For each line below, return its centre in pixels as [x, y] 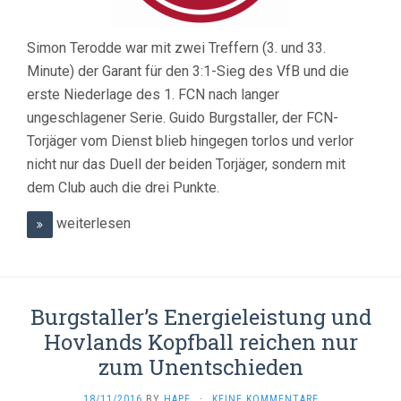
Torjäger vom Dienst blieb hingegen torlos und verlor [190, 141]
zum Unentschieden [200, 367]
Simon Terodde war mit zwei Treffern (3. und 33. [176, 48]
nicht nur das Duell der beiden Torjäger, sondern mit [186, 165]
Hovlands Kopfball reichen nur [200, 342]
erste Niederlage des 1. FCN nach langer [153, 95]
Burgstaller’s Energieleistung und [200, 317]
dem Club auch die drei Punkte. [123, 188]
